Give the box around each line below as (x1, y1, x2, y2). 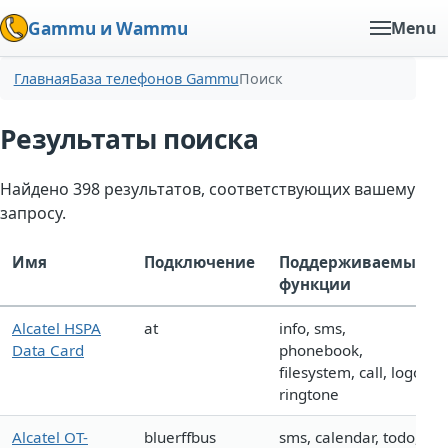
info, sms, (279, 318, 346, 339)
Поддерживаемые (279, 252, 425, 273)
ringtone (279, 384, 339, 405)
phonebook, (279, 340, 363, 361)
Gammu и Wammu (28, 16, 188, 40)
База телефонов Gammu (69, 69, 239, 89)
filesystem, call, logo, (279, 362, 426, 383)
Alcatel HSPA (12, 318, 101, 339)
